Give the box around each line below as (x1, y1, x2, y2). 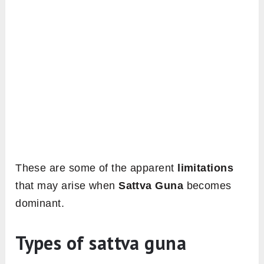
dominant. (15, 197, 65, 210)
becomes (183, 180, 232, 192)
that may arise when (15, 180, 119, 192)
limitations (177, 162, 234, 174)
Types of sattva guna (15, 230, 187, 256)
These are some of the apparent (15, 162, 178, 174)
